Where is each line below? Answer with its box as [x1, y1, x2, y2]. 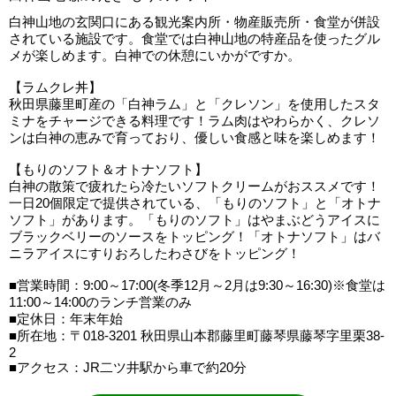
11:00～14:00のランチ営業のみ [9, 294, 192, 310]
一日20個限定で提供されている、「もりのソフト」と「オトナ [9, 195, 381, 211]
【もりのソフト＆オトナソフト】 [9, 162, 208, 178]
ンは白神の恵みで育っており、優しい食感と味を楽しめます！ [9, 130, 380, 146]
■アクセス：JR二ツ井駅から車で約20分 [9, 360, 247, 376]
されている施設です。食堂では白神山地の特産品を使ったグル [9, 31, 380, 47]
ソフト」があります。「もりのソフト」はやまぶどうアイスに [9, 212, 380, 228]
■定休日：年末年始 [9, 311, 123, 327]
